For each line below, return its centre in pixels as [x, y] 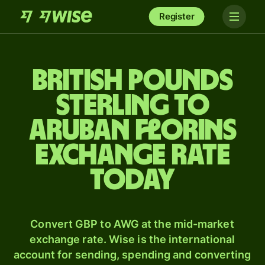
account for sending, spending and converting [132, 255]
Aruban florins [132, 131]
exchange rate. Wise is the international [132, 239]
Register [177, 16]
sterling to [132, 106]
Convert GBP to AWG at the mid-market [132, 224]
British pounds [132, 81]
